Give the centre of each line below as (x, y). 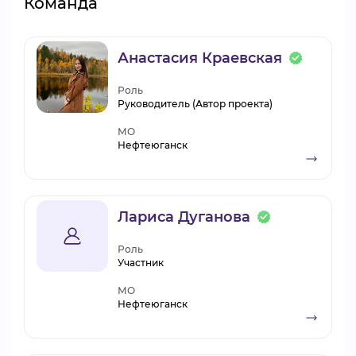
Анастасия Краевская (200, 58)
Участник (141, 263)
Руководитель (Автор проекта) (195, 104)
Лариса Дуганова (184, 217)
